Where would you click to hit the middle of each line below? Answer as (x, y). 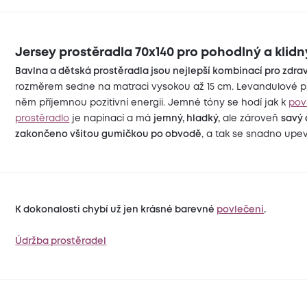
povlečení (241, 209)
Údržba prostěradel (61, 241)
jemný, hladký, (187, 118)
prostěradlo (42, 118)
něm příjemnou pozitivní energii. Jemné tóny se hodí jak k (152, 102)
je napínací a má (112, 118)
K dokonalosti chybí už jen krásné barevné (116, 209)
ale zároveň (251, 118)
